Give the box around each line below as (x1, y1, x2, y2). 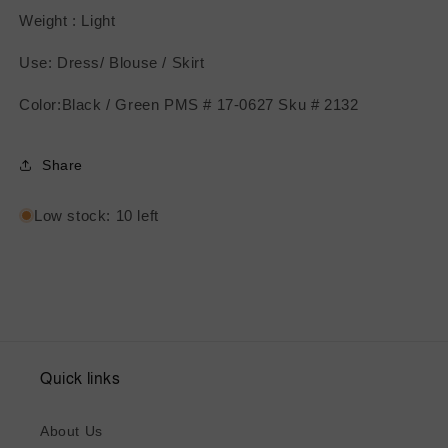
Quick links (40, 370, 121, 388)
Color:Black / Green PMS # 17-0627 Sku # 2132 (19, 96, 359, 114)
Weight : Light (19, 12, 116, 30)
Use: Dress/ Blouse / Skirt (19, 54, 205, 72)
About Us (40, 423, 103, 440)
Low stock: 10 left (34, 207, 159, 225)
